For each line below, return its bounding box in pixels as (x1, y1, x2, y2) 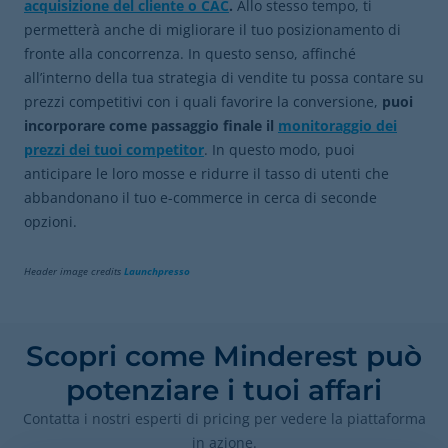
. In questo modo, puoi (204, 140, 355, 159)
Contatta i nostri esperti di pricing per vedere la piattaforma (22, 409, 426, 428)
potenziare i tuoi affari (66, 373, 382, 407)
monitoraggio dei (278, 116, 397, 135)
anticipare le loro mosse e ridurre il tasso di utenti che (24, 164, 389, 183)
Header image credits (24, 264, 124, 278)
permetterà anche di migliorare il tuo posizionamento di (24, 20, 401, 39)
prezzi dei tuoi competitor (24, 140, 204, 159)
